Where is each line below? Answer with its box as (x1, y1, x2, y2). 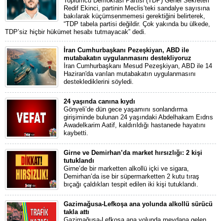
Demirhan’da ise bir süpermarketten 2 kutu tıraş (64, 173, 199, 181)
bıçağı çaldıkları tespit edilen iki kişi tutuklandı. (64, 181, 198, 188)
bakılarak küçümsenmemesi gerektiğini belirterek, (64, 12, 205, 20)
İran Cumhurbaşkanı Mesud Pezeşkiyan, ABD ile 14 (64, 62, 212, 70)
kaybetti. (64, 129, 88, 137)
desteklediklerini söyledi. (64, 78, 134, 86)
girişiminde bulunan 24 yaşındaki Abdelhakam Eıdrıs (64, 113, 213, 121)
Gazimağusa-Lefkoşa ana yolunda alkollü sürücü (64, 200, 213, 208)
